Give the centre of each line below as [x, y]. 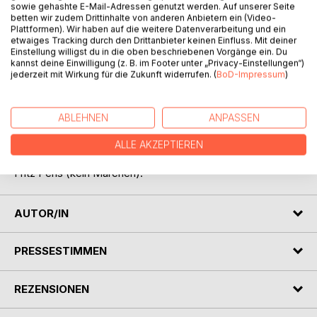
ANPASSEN [234, 118]
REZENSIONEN [52, 289]
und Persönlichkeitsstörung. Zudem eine [112, 143]
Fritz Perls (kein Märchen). [79, 173]
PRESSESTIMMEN [60, 251]
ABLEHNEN [83, 118]
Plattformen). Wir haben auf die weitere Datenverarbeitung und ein [148, 29]
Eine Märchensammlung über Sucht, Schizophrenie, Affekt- [158, 128]
